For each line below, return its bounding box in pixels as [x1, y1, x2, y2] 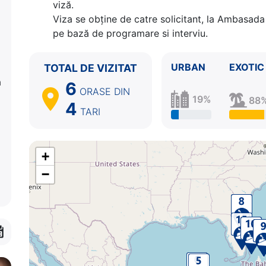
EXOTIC [229, 61, 264, 73]
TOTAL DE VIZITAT [44, 61, 138, 74]
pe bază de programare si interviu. [53, 27, 208, 39]
